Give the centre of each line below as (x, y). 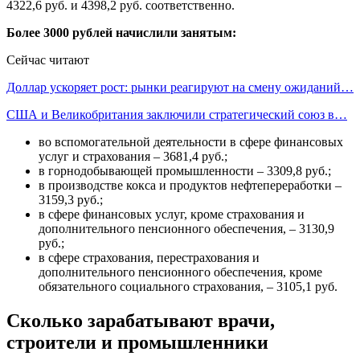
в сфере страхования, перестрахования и (149, 258)
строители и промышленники (137, 343)
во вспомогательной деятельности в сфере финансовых (191, 142)
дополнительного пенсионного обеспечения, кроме (180, 272)
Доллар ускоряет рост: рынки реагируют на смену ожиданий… (180, 88)
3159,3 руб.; (71, 200)
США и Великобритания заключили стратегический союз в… (177, 115)
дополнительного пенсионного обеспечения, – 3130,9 (186, 229)
